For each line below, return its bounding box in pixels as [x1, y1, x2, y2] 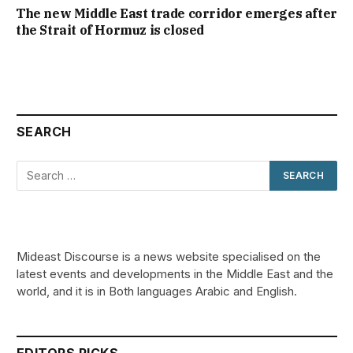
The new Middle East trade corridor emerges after [16, 5, 337, 21]
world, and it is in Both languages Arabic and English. [17, 283, 297, 299]
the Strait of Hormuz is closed [16, 21, 205, 38]
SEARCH [17, 123, 72, 139]
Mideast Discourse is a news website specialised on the [17, 248, 321, 264]
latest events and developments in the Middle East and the [17, 266, 333, 281]
